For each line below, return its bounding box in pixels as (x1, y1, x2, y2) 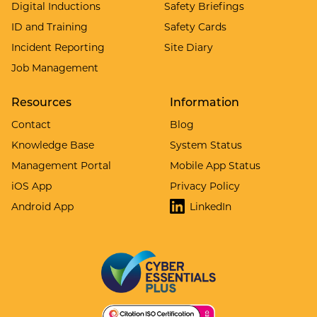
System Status (170, 137, 242, 151)
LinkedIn (190, 199, 231, 213)
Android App (11, 199, 74, 213)
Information (170, 93, 239, 109)
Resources (11, 93, 71, 109)
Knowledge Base (11, 137, 94, 151)
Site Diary (164, 40, 213, 54)
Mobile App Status (170, 158, 260, 172)
